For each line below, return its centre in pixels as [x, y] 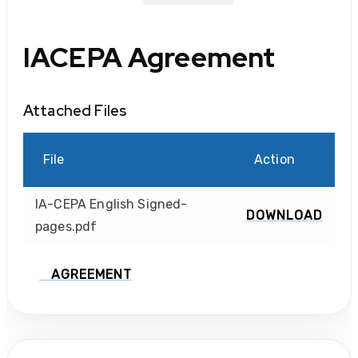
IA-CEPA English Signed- [111, 205]
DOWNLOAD [284, 216]
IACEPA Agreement [149, 57]
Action [274, 160]
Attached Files [75, 111]
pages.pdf [66, 227]
